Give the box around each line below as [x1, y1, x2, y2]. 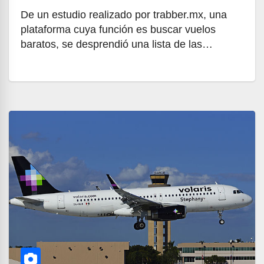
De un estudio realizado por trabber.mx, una [21, 9, 227, 21]
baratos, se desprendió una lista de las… [21, 38, 213, 50]
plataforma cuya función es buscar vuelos [21, 24, 216, 35]
